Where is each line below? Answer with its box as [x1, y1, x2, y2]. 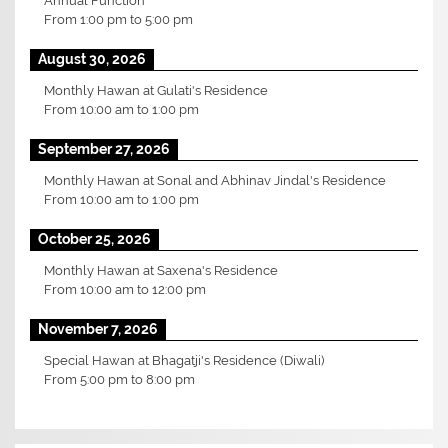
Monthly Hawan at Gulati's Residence [44, 82, 269, 98]
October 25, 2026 [38, 230, 152, 247]
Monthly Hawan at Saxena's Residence [44, 262, 279, 278]
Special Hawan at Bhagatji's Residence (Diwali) [44, 352, 325, 368]
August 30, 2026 [38, 50, 147, 67]
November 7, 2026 [38, 320, 159, 337]
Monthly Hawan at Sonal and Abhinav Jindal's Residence [44, 172, 387, 188]
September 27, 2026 [38, 140, 171, 157]
